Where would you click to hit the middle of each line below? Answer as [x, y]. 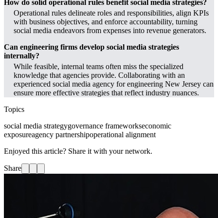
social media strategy [36, 126]
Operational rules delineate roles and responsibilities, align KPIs [111, 13]
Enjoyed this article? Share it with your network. [78, 151]
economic [156, 126]
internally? [22, 56]
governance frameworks [105, 126]
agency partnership [61, 135]
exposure [18, 135]
